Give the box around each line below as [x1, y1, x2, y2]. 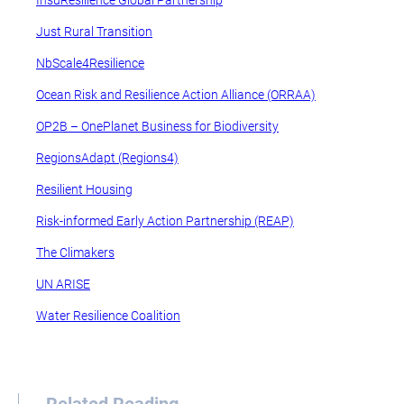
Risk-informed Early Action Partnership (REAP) [36, 214, 294, 228]
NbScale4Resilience [36, 56, 144, 70]
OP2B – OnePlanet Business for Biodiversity [36, 119, 279, 133]
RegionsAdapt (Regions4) [36, 151, 179, 165]
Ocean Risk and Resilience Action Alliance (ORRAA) [36, 87, 316, 102]
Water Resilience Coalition [36, 308, 180, 323]
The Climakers [36, 245, 115, 260]
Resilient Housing [36, 182, 133, 197]
